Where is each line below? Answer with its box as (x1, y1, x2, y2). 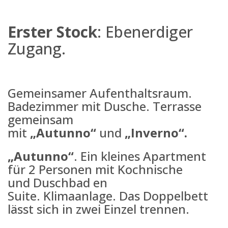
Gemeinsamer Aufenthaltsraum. (8, 84, 192, 102)
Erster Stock (8, 21, 97, 43)
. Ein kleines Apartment (74, 148, 206, 165)
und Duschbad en (8, 174, 107, 191)
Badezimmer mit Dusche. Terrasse (8, 98, 202, 115)
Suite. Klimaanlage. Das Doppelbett (8, 187, 208, 205)
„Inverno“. (125, 124, 187, 141)
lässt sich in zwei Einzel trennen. (8, 201, 189, 218)
